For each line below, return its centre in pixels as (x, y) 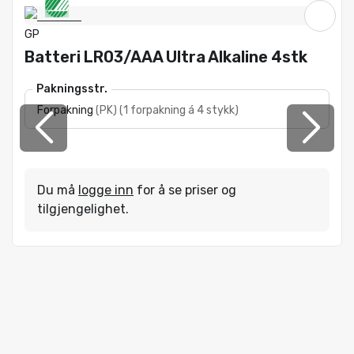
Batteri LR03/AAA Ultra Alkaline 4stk (166, 56)
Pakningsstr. (72, 88)
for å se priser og (185, 190)
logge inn (106, 190)
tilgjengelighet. (83, 209)
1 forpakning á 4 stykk (179, 110)
